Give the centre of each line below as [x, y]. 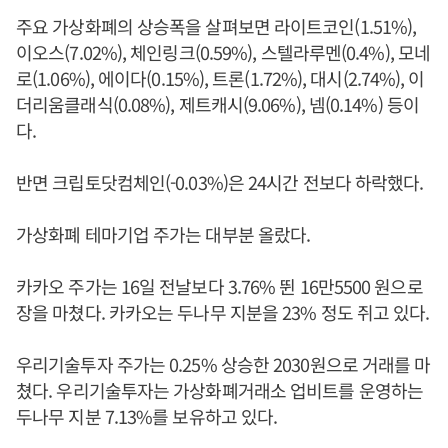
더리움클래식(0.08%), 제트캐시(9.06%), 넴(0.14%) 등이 [217, 103]
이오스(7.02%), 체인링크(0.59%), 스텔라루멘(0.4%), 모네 [223, 51]
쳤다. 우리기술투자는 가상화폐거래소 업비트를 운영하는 [219, 389]
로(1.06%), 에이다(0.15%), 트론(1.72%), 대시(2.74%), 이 [220, 77]
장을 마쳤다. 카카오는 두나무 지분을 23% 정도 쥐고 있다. [223, 311]
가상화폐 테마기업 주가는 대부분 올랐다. [163, 233]
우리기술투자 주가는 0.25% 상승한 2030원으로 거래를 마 [223, 363]
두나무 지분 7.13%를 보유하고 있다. [147, 415]
